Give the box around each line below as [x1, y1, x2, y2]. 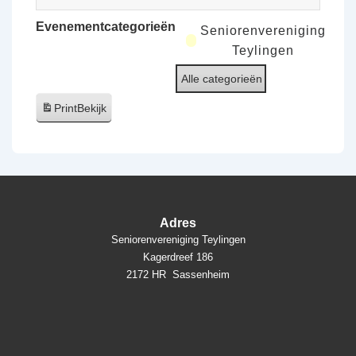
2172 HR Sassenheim [126, 269, 230, 281]
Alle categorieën [181, 72, 262, 85]
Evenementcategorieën [36, 20, 176, 33]
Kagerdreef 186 [143, 251, 213, 263]
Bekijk [77, 102, 106, 114]
